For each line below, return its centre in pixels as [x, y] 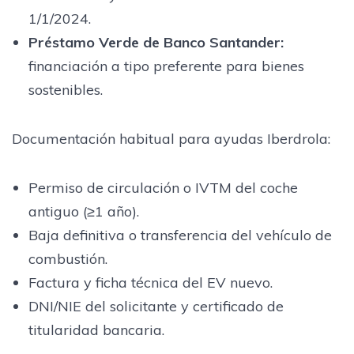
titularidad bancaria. [96, 330]
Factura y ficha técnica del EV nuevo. [150, 282]
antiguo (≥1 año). [83, 211]
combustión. [68, 258]
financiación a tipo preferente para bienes [166, 66]
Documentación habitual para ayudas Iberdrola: [171, 138]
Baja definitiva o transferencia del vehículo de [180, 235]
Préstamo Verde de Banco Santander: [156, 42]
